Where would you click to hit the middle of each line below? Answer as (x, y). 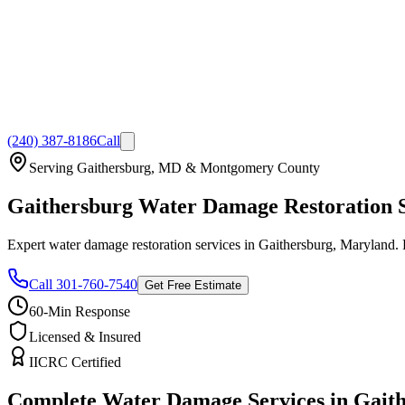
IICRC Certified (75, 362)
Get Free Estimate (193, 285)
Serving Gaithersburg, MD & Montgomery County (174, 167)
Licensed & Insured (85, 336)
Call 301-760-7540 (83, 284)
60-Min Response (80, 311)
